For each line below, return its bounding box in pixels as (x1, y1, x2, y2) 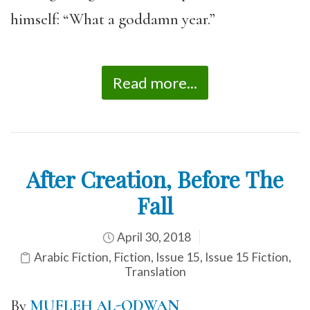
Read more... (113, 73, 197, 92)
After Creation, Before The (26, 164, 284, 194)
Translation (124, 264, 186, 279)
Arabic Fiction (33, 250, 109, 264)
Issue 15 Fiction (204, 250, 289, 264)
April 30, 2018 (114, 230, 191, 244)
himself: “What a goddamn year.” (10, 9, 215, 29)
